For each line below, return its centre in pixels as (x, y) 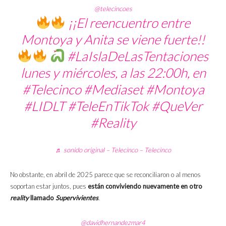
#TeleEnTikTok (108, 106)
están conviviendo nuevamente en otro (145, 186)
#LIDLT (44, 106)
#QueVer (177, 106)
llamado (42, 197)
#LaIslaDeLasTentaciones (138, 56)
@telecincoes (113, 8)
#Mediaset (113, 89)
